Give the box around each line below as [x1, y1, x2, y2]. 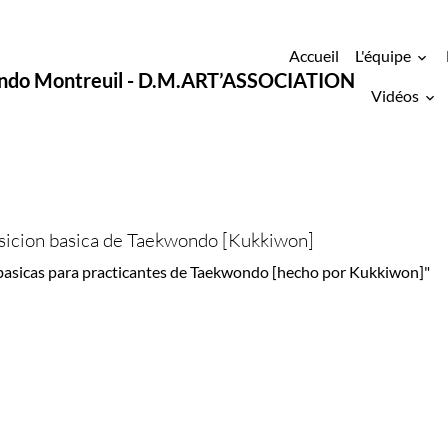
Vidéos [371, 86, 422, 105]
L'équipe [355, 46, 414, 65]
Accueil [289, 46, 339, 65]
